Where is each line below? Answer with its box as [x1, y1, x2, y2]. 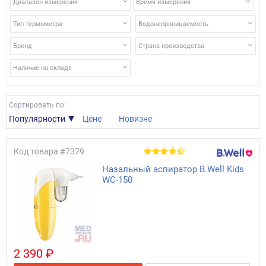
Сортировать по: [9, 101, 66, 109]
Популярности [9, 114, 65, 123]
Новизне [119, 114, 152, 123]
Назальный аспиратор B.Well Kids [102, 164, 244, 175]
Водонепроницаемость [138, 20, 209, 28]
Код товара [14, 147, 58, 156]
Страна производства [138, 42, 205, 50]
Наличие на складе [13, 64, 72, 72]
